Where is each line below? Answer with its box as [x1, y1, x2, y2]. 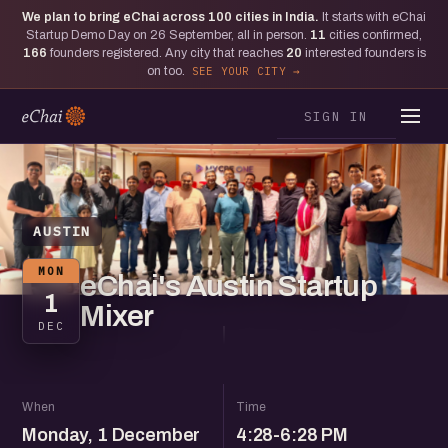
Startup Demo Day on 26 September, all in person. [26, 28, 310, 42]
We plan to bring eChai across [22, 10, 208, 24]
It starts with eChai [322, 10, 426, 24]
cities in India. [232, 10, 322, 24]
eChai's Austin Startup [80, 270, 378, 302]
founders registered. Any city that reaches [46, 46, 286, 60]
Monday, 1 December [22, 425, 201, 445]
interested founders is [301, 46, 426, 60]
